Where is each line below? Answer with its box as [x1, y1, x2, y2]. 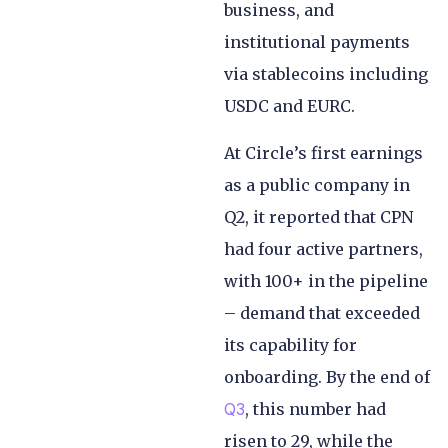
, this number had [245, 398, 386, 419]
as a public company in [224, 174, 410, 195]
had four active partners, [224, 238, 423, 259]
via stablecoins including [224, 64, 428, 85]
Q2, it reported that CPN [224, 206, 413, 227]
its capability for [224, 334, 357, 355]
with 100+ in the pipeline [224, 270, 428, 291]
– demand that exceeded [224, 302, 420, 323]
